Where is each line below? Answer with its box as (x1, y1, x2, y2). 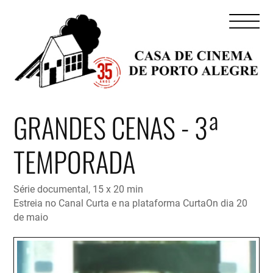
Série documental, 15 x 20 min (13, 182, 143, 196)
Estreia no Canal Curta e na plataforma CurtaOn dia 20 (13, 196, 247, 210)
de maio (13, 210, 48, 224)
